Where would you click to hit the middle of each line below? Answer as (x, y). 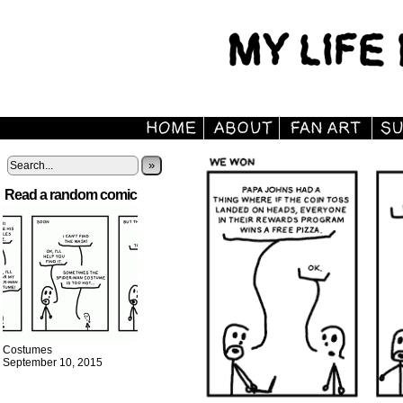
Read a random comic (71, 195)
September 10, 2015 (53, 363)
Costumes (27, 350)
